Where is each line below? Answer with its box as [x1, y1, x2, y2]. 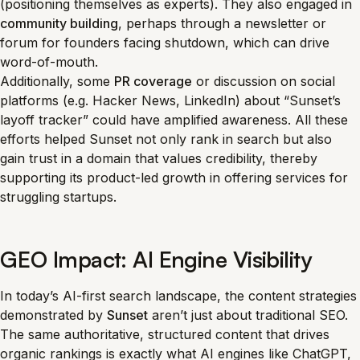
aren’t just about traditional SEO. [148, 307, 348, 323]
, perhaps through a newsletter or [118, 15, 326, 31]
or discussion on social [192, 73, 335, 89]
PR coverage [114, 73, 192, 89]
